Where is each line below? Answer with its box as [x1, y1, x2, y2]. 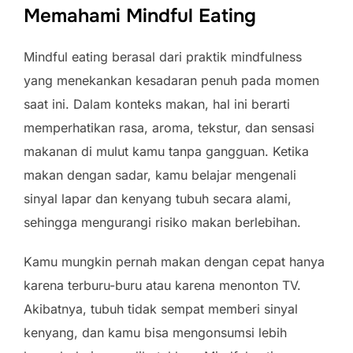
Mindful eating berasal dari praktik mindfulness [24, 49, 302, 65]
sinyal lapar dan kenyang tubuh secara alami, [24, 191, 292, 206]
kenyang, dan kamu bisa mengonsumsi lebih [24, 325, 287, 340]
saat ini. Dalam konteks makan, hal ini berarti [24, 96, 290, 112]
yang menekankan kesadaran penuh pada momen [24, 72, 319, 88]
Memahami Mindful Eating [24, 4, 256, 28]
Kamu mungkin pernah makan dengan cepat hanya [24, 254, 325, 269]
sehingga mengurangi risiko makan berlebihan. [24, 214, 301, 230]
